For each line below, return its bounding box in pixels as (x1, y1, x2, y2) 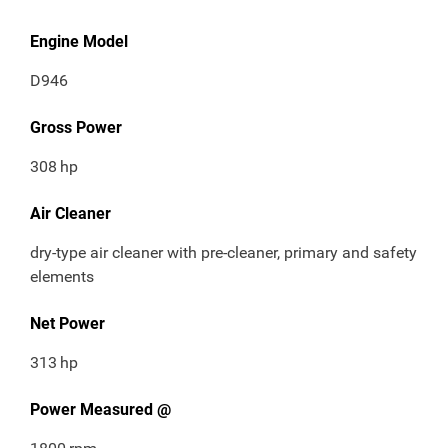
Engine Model (30, 32, 128, 52)
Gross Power (30, 118, 122, 138)
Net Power (30, 314, 105, 334)
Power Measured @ (30, 400, 171, 420)
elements (30, 267, 94, 287)
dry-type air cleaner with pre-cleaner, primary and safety (30, 243, 417, 263)
